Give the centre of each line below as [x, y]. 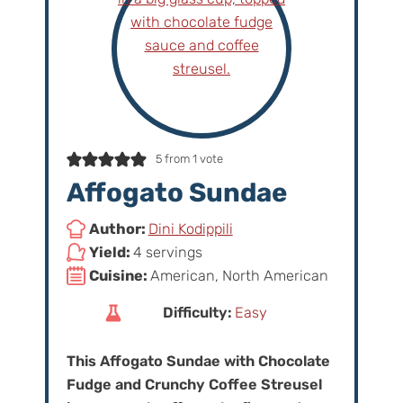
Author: [118, 229]
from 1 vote [192, 159]
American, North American [239, 276]
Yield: [111, 253]
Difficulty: [202, 313]
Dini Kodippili [190, 229]
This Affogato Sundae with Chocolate [198, 361]
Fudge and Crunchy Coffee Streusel [194, 384]
